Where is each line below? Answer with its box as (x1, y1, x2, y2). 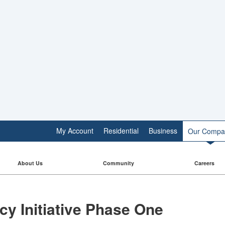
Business (149, 126, 177, 136)
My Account (56, 126, 93, 136)
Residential (103, 126, 139, 136)
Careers (194, 159, 214, 167)
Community (103, 159, 134, 167)
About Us (18, 159, 43, 167)
